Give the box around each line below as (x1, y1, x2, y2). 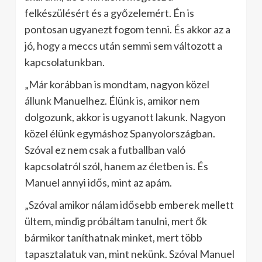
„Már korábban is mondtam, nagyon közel (25, 78, 209, 91)
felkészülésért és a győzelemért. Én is (25, 6, 194, 19)
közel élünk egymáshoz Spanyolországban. (25, 127, 215, 140)
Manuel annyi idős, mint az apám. (25, 176, 172, 189)
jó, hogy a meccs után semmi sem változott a (25, 39, 222, 52)
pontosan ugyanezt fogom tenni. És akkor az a (25, 23, 230, 36)
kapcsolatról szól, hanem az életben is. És (25, 160, 208, 173)
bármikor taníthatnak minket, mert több (25, 231, 202, 244)
